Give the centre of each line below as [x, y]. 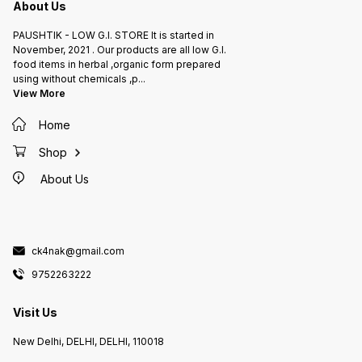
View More [39, 94]
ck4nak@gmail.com [78, 250]
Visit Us [35, 313]
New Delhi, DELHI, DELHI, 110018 [88, 341]
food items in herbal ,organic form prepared [117, 65]
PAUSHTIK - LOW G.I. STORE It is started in [114, 36]
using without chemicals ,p [76, 79]
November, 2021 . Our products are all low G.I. [120, 50]
